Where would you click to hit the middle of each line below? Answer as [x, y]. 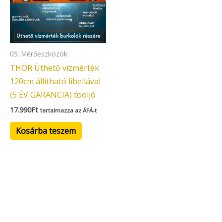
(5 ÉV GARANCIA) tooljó [53, 94]
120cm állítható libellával [55, 81]
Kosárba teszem [46, 131]
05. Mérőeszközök [39, 54]
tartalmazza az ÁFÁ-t [68, 110]
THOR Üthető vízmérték [55, 68]
